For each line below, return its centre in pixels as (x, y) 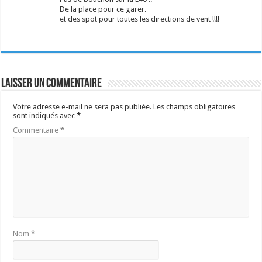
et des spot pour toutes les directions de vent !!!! (140, 19)
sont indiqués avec (45, 116)
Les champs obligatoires (194, 107)
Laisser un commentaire (52, 84)
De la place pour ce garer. (103, 9)
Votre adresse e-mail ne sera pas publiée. (82, 107)
